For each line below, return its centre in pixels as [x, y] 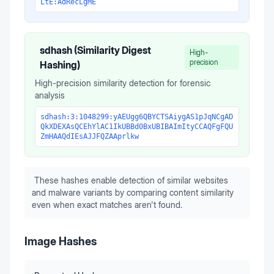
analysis [50, 95]
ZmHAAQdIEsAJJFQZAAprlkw [90, 137]
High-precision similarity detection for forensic [123, 83]
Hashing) [60, 65]
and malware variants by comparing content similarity [133, 193]
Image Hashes [61, 242]
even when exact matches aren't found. [107, 205]
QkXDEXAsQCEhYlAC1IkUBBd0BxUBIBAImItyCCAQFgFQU [137, 127]
